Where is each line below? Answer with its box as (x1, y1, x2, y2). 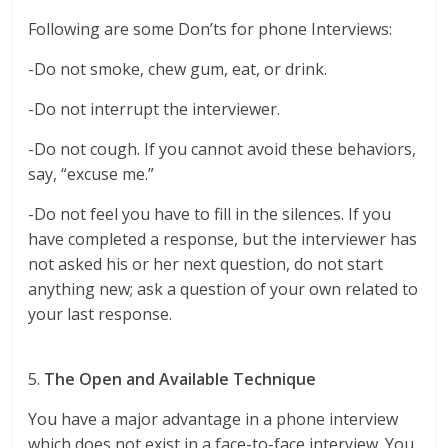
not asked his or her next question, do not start (28, 253, 384, 276)
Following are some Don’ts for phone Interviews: (28, 18, 393, 41)
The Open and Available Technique (44, 368, 317, 391)
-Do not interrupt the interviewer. (28, 98, 281, 121)
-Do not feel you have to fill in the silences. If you (28, 203, 392, 226)
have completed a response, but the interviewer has (28, 228, 418, 251)
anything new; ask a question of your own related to (28, 278, 419, 301)
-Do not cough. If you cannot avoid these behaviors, (28, 138, 417, 161)
